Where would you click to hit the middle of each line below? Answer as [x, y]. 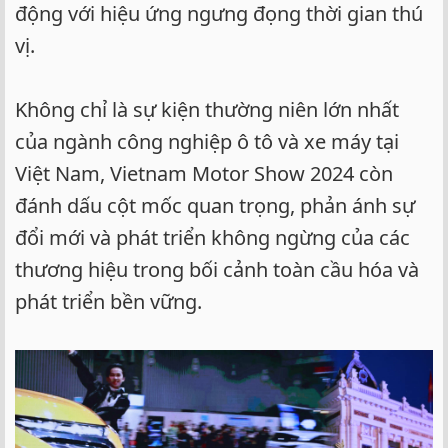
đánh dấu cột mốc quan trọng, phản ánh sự [215, 205]
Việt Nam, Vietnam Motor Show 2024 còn [204, 173]
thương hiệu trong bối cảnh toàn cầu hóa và [217, 269]
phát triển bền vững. [108, 301]
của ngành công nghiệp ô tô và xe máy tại [207, 141]
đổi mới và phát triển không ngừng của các [212, 237]
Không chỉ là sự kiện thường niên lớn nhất [207, 109]
